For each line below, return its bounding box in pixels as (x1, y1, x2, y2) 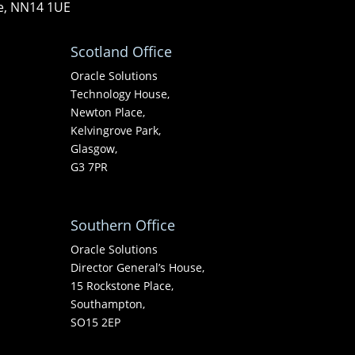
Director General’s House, (71, 260, 205, 276)
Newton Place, (71, 104, 146, 120)
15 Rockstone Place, (71, 278, 174, 294)
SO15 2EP (71, 315, 121, 330)
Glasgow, (71, 140, 118, 156)
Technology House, (71, 86, 170, 101)
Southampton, (71, 296, 146, 312)
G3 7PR (71, 158, 109, 174)
